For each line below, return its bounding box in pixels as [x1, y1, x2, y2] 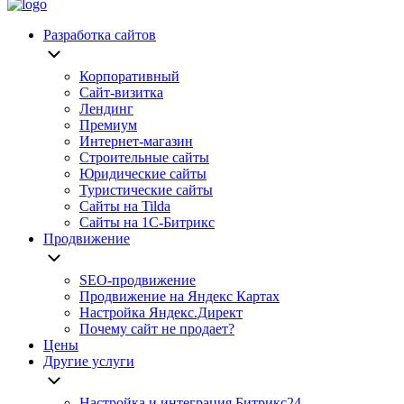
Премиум [79, 117, 137, 133]
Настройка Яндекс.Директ [79, 305, 243, 320]
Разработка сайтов [43, 27, 156, 42]
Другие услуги [43, 353, 134, 369]
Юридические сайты [79, 166, 207, 181]
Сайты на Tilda [79, 198, 170, 214]
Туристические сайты [79, 182, 213, 197]
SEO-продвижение [79, 272, 196, 288]
